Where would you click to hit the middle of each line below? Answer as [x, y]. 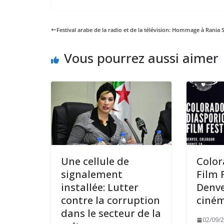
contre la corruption [110, 200]
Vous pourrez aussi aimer [141, 58]
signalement [92, 174]
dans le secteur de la [111, 213]
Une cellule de [95, 161]
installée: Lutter [100, 187]
